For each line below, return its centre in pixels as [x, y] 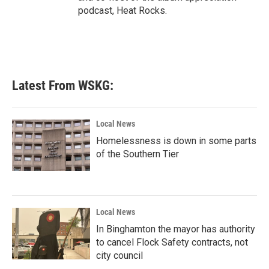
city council [119, 255]
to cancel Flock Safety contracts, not [172, 242]
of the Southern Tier [138, 154]
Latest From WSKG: [63, 85]
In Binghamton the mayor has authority [176, 229]
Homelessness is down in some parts [176, 141]
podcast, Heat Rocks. [122, 10]
